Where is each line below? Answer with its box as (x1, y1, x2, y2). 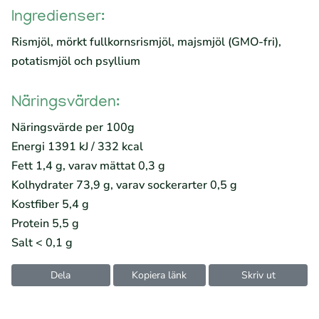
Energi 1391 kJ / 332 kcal (11, 139, 143, 155)
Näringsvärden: (11, 95, 120, 112)
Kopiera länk (132, 268, 187, 282)
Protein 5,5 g (11, 216, 79, 231)
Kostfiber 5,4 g (11, 197, 89, 212)
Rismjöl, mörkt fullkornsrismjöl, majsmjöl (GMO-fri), (11, 34, 281, 50)
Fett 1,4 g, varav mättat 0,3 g (11, 158, 165, 174)
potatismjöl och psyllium (11, 53, 140, 69)
